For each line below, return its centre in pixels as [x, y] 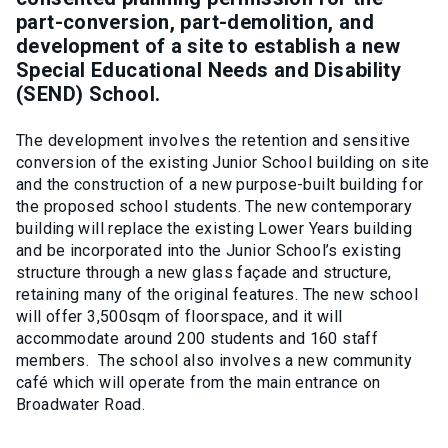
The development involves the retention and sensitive [213, 140]
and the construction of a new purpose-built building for [220, 184]
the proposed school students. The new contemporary [214, 206]
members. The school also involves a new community [214, 360]
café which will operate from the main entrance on [198, 382]
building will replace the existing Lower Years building [214, 228]
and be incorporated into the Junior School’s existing [209, 250]
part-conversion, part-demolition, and [195, 22]
